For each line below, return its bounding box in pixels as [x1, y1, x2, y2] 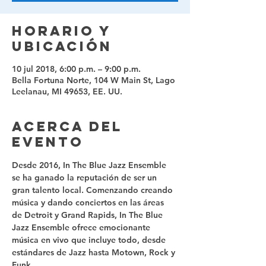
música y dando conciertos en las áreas [12, 197, 166, 208]
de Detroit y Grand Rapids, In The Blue [12, 210, 165, 220]
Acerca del [12, 118, 122, 135]
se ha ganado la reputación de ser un [12, 172, 159, 183]
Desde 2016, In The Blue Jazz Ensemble [12, 160, 169, 170]
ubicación [12, 38, 112, 55]
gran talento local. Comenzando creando [12, 185, 175, 195]
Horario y [12, 23, 112, 39]
